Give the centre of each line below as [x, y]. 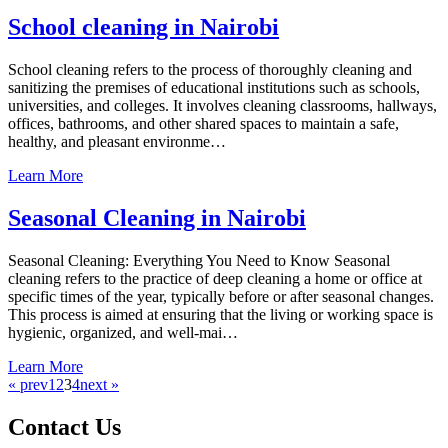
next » [99, 384]
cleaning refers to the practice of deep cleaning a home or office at [215, 278]
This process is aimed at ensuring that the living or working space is [220, 314]
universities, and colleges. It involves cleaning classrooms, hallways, [222, 106]
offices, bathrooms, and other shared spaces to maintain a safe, [203, 124]
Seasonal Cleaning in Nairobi [157, 218]
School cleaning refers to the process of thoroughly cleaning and [210, 70]
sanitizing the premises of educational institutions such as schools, [214, 88]
